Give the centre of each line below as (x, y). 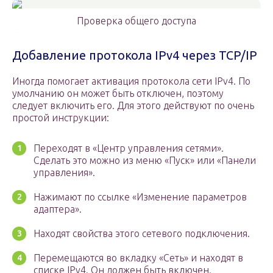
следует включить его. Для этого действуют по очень (133, 106)
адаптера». (58, 209)
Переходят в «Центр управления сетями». (129, 148)
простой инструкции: (61, 118)
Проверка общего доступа (136, 21)
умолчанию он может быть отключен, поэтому (118, 94)
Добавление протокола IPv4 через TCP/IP (135, 55)
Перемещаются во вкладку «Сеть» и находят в (138, 258)
